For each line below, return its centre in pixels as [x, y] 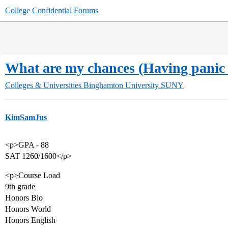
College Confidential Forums [52, 10]
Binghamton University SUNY [134, 85]
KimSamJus [26, 117]
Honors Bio [24, 198]
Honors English [30, 220]
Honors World [28, 209]
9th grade [20, 187]
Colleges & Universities [43, 85]
